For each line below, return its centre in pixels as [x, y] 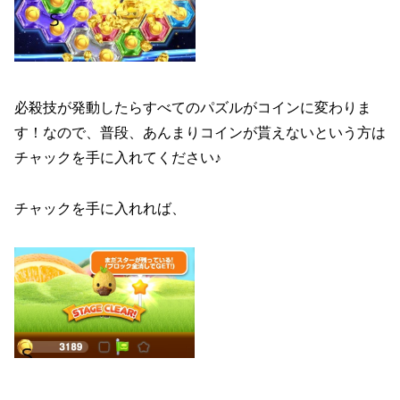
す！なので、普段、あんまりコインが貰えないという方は [200, 133]
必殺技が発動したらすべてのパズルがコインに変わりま [193, 108]
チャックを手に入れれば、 [100, 208]
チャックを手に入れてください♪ [118, 158]
